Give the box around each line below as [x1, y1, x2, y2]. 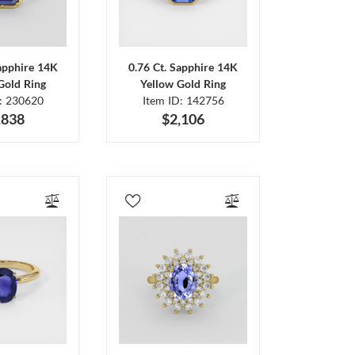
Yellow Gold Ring [140, 76, 227, 90]
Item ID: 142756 [142, 93, 224, 107]
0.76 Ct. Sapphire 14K [128, 59, 239, 74]
